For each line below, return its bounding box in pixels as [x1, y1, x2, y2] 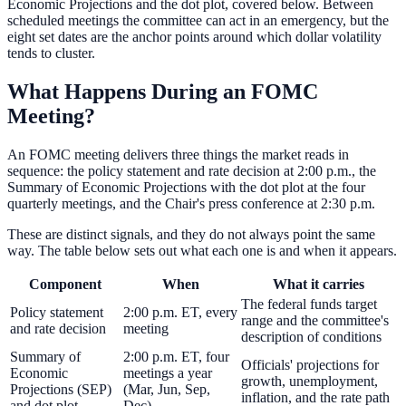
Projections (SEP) [10, 381, 111, 397]
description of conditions [241, 328, 382, 344]
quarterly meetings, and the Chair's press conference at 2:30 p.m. [7, 195, 375, 211]
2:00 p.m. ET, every [123, 304, 237, 320]
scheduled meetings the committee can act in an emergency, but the [7, 13, 389, 29]
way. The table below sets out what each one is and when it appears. [7, 242, 397, 258]
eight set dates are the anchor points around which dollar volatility [7, 29, 382, 45]
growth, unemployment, [241, 372, 378, 389]
